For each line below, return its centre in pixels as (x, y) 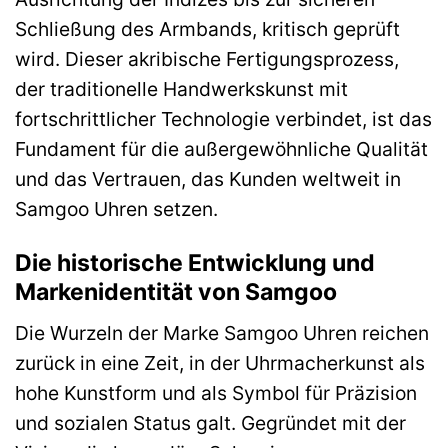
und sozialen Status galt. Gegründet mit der (210, 423)
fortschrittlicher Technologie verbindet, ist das (223, 118)
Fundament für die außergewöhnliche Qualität (221, 148)
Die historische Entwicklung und (195, 262)
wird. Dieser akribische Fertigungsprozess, (207, 58)
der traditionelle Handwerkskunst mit (181, 88)
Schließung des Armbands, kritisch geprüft (207, 28)
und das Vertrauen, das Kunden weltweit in (208, 178)
